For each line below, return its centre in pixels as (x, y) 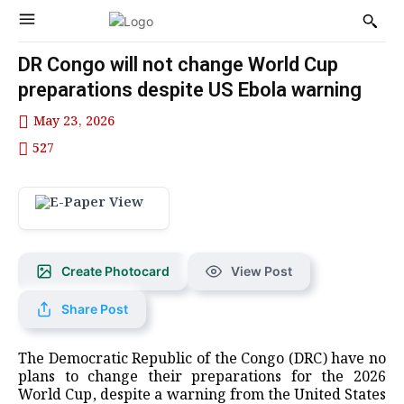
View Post (262, 271)
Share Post (95, 308)
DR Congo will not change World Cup (178, 64)
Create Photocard (115, 271)
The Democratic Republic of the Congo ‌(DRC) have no (202, 359)
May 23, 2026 (74, 122)
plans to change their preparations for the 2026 (202, 377)
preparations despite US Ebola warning (190, 90)
